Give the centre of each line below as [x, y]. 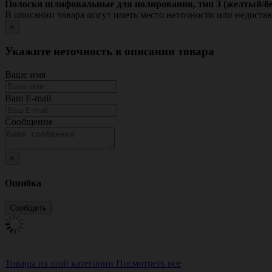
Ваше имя [25, 75]
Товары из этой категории [59, 263]
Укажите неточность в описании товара [110, 51]
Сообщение [29, 122]
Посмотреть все [148, 263]
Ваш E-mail [28, 98]
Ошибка [23, 183]
